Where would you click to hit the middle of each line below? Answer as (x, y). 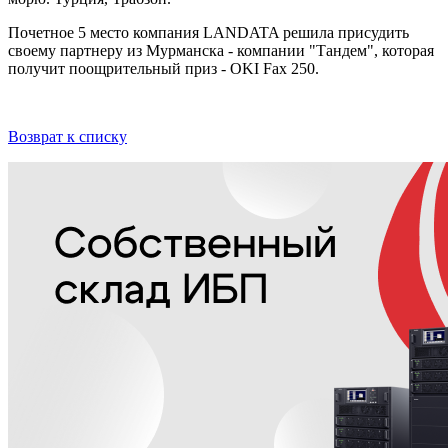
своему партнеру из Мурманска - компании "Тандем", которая (221, 50)
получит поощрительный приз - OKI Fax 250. (163, 68)
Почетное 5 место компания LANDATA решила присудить (208, 32)
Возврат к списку (67, 136)
